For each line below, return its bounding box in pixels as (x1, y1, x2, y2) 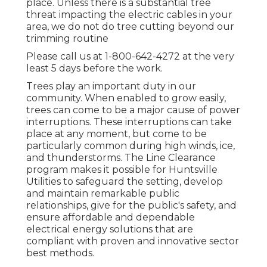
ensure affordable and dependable (26, 212, 195, 223)
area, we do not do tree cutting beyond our (26, 21, 234, 33)
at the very (180, 51, 234, 63)
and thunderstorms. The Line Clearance (26, 152, 216, 164)
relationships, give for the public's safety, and (26, 200, 237, 212)
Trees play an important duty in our (26, 80, 196, 92)
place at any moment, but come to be (26, 128, 207, 140)
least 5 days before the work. (26, 63, 163, 74)
